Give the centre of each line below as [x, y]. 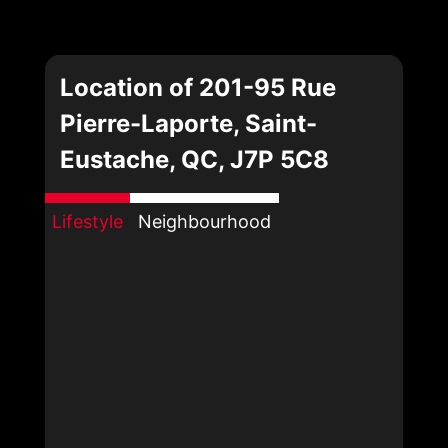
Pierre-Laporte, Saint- [188, 123]
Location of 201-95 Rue [198, 87]
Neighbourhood [204, 221]
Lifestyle [87, 221]
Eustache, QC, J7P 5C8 [194, 159]
